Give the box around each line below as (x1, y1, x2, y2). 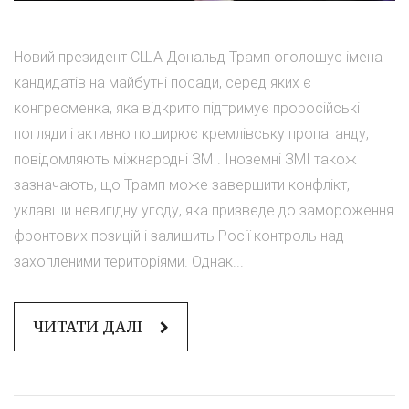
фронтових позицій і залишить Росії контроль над (14, 226, 344, 245)
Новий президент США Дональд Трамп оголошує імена (14, 47, 383, 66)
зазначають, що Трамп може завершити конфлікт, (14, 175, 350, 194)
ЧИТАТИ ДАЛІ (33, 316, 146, 337)
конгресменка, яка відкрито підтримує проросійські (14, 99, 360, 117)
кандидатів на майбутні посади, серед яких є (14, 73, 311, 91)
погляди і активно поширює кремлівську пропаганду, (14, 124, 369, 142)
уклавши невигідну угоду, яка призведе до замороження (14, 201, 393, 219)
